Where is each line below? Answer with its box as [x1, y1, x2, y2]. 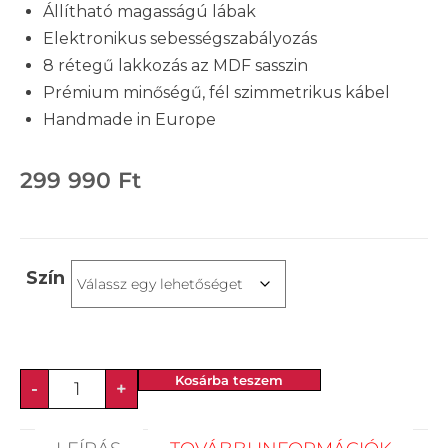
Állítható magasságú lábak [43, 2, 256, 22]
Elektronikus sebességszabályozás [43, 29, 317, 49]
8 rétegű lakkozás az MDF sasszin [43, 56, 308, 76]
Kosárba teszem [174, 372, 283, 389]
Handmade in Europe [43, 110, 216, 130]
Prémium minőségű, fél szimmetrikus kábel [43, 83, 390, 103]
